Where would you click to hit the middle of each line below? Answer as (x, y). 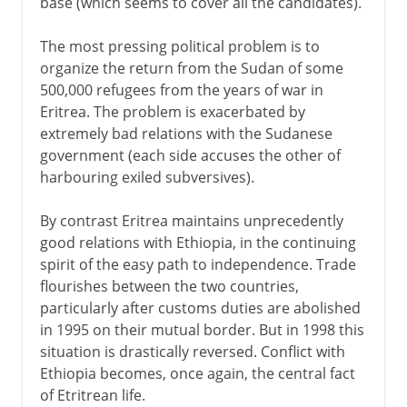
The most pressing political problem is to (179, 46)
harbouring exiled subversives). (147, 177)
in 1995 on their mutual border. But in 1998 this (202, 329)
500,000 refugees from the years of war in (181, 89)
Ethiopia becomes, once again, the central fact (197, 373)
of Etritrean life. (92, 395)
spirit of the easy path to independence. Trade (198, 264)
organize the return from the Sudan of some (191, 68)
